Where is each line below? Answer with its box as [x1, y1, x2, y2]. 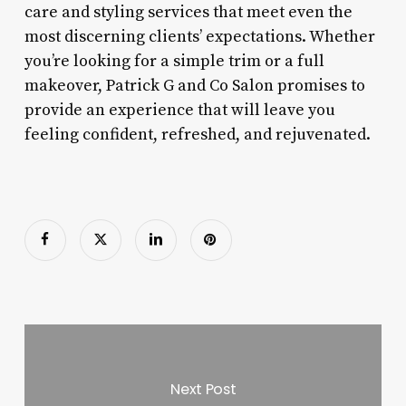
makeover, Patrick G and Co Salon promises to [24, 74, 365, 96]
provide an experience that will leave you [24, 99, 335, 121]
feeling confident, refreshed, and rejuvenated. [24, 123, 371, 145]
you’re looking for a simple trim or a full [24, 50, 324, 72]
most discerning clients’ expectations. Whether [24, 25, 375, 47]
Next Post [170, 378, 237, 400]
